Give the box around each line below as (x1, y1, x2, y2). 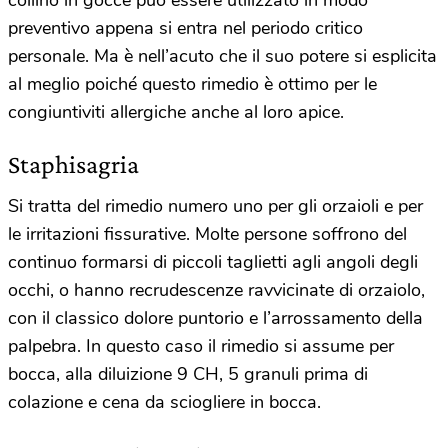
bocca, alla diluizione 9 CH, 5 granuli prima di (8, 361, 368, 386)
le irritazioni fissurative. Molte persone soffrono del (8, 221, 407, 246)
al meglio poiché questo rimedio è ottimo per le (8, 71, 377, 96)
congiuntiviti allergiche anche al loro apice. (8, 99, 344, 124)
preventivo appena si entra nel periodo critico (8, 15, 363, 40)
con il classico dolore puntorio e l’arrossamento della (8, 305, 423, 330)
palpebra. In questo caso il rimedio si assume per (8, 333, 394, 358)
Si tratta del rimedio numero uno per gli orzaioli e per (8, 193, 423, 218)
